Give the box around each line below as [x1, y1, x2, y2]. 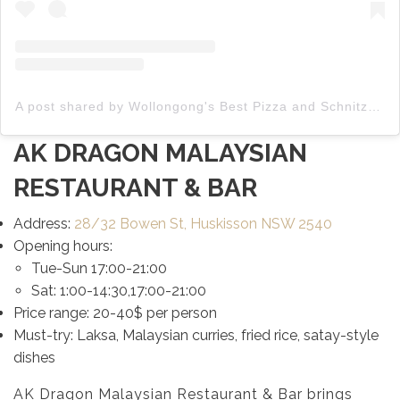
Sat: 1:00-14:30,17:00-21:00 [31, 282, 206, 300]
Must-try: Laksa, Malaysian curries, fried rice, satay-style [13, 327, 379, 345]
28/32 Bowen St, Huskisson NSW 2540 [74, 215, 332, 233]
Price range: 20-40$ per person [13, 304, 217, 322]
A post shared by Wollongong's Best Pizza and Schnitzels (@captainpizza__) [368, 99, 380, 114]
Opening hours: [13, 237, 112, 255]
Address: [13, 215, 74, 233]
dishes [13, 349, 55, 367]
